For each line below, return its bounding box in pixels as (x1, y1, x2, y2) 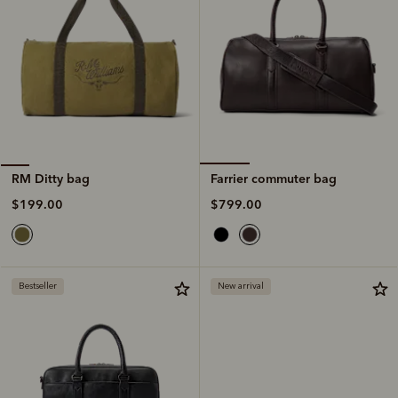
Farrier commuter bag (211, 170, 337, 187)
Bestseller (19, 280, 57, 291)
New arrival (218, 280, 264, 291)
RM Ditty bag (12, 170, 90, 187)
